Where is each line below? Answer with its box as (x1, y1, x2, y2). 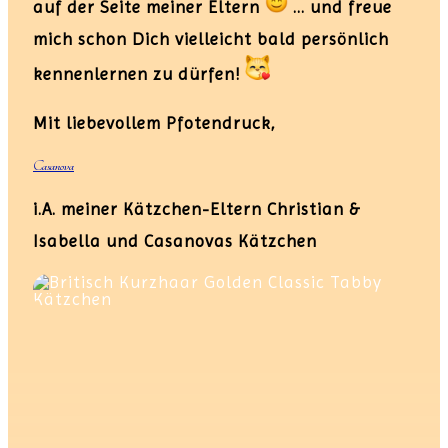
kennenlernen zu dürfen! (33, 63, 245, 84)
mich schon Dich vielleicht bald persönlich (33, 28, 389, 49)
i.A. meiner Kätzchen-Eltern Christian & (33, 198, 360, 219)
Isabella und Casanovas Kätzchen (33, 230, 317, 251)
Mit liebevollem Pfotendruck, (33, 112, 276, 133)
